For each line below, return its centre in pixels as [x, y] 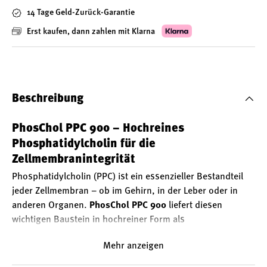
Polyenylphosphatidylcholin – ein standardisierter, [116, 234]
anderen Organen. [51, 205]
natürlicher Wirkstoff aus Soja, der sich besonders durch [128, 248]
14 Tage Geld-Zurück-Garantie [81, 13]
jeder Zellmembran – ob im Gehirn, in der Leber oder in [125, 191]
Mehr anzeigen [133, 246]
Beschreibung [48, 99]
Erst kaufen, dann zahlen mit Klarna [92, 32]
